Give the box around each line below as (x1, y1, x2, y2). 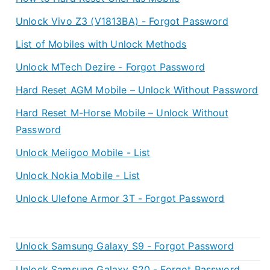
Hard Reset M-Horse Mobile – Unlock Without (16, 106, 228, 119)
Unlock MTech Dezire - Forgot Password (16, 60, 205, 73)
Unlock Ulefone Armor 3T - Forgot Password (16, 192, 225, 204)
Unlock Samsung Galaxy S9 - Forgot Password (16, 239, 234, 252)
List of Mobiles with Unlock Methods (16, 37, 187, 50)
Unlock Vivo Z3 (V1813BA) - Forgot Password (16, 14, 228, 27)
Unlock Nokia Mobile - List (16, 169, 140, 181)
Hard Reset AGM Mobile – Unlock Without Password (16, 83, 259, 96)
